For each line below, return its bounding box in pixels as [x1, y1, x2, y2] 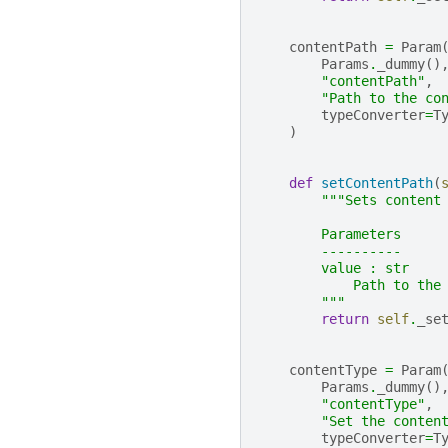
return [321, 311, 369, 328]
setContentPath [321, 175, 433, 192]
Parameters [257, 226, 401, 243]
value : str [257, 260, 409, 277]
